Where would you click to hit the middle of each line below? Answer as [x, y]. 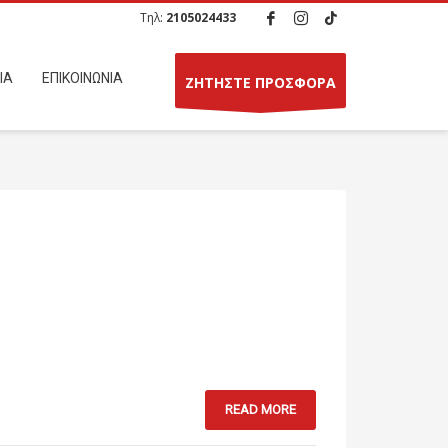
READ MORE [260, 409]
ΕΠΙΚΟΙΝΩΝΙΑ [82, 78]
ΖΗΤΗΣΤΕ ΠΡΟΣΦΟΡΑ [260, 82]
